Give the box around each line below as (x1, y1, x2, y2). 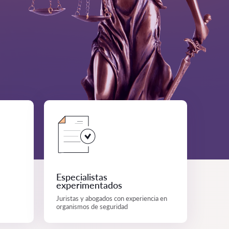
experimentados (56, 179, 122, 191)
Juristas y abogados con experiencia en (56, 194, 167, 202)
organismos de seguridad (56, 202, 128, 211)
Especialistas (56, 171, 107, 182)
